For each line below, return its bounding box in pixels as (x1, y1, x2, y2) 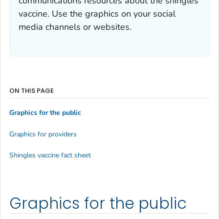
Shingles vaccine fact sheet (9, 151, 91, 160)
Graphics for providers (9, 129, 77, 139)
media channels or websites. (19, 21, 131, 33)
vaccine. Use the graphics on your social (19, 7, 175, 20)
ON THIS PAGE (9, 86, 54, 95)
